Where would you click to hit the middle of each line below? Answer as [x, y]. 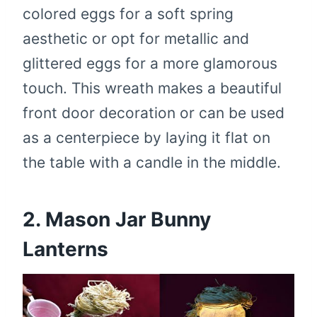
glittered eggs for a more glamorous [150, 64]
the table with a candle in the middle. [152, 163]
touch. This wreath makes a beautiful [152, 88]
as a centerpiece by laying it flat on [146, 138]
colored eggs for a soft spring [128, 14]
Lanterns [65, 249]
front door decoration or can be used [154, 113]
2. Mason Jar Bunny [117, 220]
